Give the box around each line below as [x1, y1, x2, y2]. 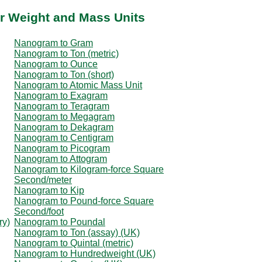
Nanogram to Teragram [14, 101, 109, 111]
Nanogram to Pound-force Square [14, 195, 154, 206]
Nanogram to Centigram [14, 132, 113, 143]
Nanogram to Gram [14, 37, 93, 48]
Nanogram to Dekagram [14, 122, 113, 132]
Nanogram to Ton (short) [14, 69, 114, 80]
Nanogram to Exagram [14, 90, 108, 101]
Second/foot [14, 206, 64, 216]
